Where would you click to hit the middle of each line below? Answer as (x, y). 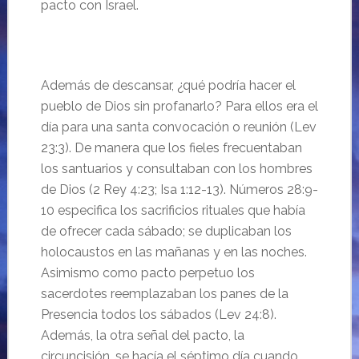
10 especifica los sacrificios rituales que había (173, 210)
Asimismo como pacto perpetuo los (147, 273)
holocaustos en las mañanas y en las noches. (173, 252)
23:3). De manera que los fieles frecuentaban (171, 148)
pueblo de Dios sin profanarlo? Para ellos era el (179, 106)
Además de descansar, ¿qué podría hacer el (168, 85)
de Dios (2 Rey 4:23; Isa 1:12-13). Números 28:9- (179, 190)
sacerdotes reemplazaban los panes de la (164, 294)
